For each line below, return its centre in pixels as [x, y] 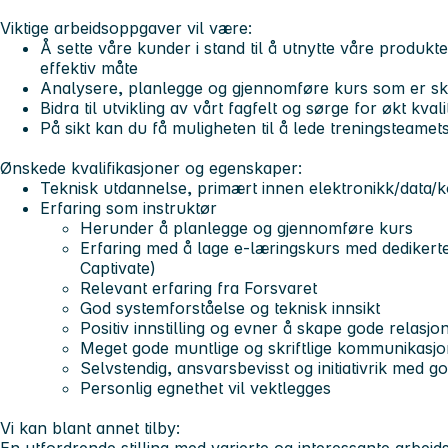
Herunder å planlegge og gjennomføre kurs [246, 228]
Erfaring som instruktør [128, 208]
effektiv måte [89, 68]
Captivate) [118, 268]
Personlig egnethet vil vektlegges [205, 388]
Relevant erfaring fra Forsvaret [198, 288]
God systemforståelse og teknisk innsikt [230, 308]
